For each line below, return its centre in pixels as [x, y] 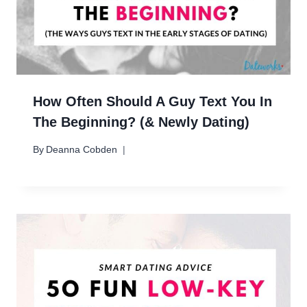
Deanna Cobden [82, 149]
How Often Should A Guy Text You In [152, 101]
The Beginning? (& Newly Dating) [141, 122]
